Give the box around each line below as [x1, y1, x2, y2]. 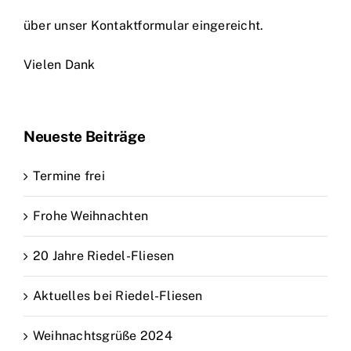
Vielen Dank [24, 56, 96, 72]
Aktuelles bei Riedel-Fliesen [33, 288, 203, 304]
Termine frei [33, 168, 105, 184]
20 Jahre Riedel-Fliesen [33, 248, 175, 264]
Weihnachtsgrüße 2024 [33, 328, 172, 344]
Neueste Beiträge [24, 128, 146, 146]
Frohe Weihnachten [33, 208, 149, 224]
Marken [195, 10, 245, 27]
